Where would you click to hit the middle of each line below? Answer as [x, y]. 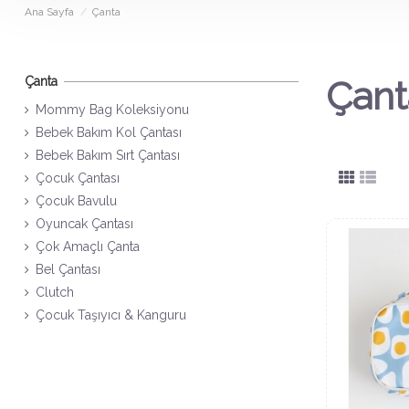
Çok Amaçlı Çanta [88, 247]
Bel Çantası [68, 270]
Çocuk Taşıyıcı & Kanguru [111, 315]
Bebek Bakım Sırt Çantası [108, 156]
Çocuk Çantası [78, 178]
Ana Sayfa [49, 12]
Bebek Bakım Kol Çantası [109, 133]
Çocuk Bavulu [76, 201]
